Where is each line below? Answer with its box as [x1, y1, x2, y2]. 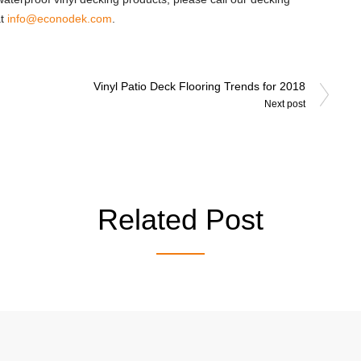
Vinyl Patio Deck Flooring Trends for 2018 [93, 80, 305, 93]
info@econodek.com [7, 12, 112, 25]
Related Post [98, 203, 263, 237]
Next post [264, 98, 305, 110]
